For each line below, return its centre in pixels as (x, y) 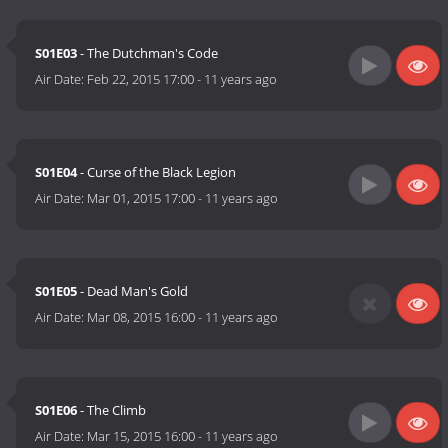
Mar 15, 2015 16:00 (141, 436)
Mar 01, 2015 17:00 (141, 198)
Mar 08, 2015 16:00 (141, 317)
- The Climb (112, 410)
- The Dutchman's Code (148, 53)
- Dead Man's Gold (133, 291)
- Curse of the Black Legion (157, 172)
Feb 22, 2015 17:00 (141, 79)
